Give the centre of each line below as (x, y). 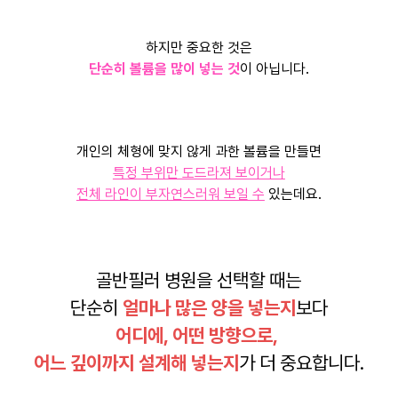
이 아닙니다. (274, 69)
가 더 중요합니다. (301, 363)
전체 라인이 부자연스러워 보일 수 (170, 195)
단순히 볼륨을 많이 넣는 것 (164, 69)
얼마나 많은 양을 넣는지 (209, 308)
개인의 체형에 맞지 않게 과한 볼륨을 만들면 (199, 152)
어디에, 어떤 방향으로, (199, 336)
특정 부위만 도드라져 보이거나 (199, 173)
